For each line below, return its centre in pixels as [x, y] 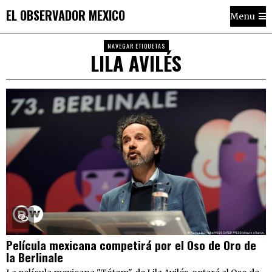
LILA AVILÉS [136, 63]
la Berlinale [35, 257]
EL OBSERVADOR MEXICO [66, 15]
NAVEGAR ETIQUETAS [136, 46]
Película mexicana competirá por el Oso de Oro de [131, 244]
